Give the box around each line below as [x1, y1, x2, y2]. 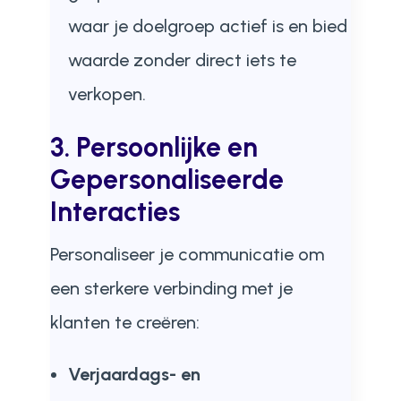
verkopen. [67, 83, 146, 105]
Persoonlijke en [75, 131, 258, 164]
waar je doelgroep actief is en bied [67, 15, 347, 37]
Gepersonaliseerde [49, 163, 284, 196]
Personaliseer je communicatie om [49, 243, 324, 265]
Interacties [49, 195, 180, 228]
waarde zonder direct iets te [67, 49, 296, 71]
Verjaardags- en [67, 363, 200, 385]
